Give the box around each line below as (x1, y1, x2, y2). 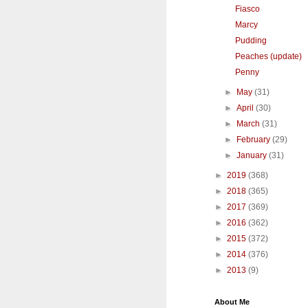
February (236, 135, 273, 145)
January (236, 151, 269, 161)
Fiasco (234, 4, 260, 14)
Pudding (234, 36, 267, 46)
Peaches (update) (234, 52, 302, 62)
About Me (214, 298, 250, 307)
